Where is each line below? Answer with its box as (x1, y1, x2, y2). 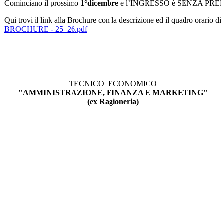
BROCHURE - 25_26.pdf (4, 25, 87, 34)
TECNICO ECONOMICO (69, 79, 157, 88)
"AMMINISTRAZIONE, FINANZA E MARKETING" (18, 88, 208, 97)
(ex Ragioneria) (87, 97, 139, 106)
